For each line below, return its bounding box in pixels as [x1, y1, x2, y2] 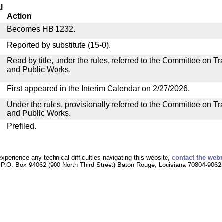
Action [7, 12, 32, 20]
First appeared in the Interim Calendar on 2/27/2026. [7, 84, 190, 93]
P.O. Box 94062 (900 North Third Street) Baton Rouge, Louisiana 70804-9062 [1, 161, 221, 168]
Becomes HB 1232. [7, 25, 75, 33]
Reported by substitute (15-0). [7, 41, 111, 49]
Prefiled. [7, 122, 36, 130]
